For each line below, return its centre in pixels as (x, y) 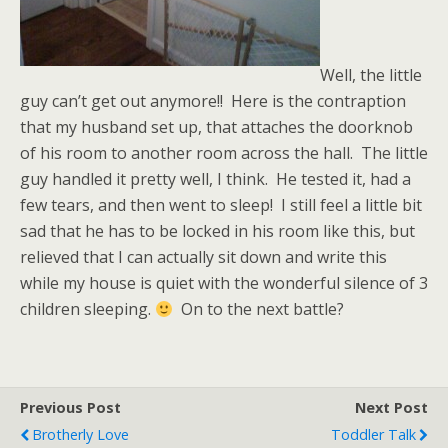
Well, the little (371, 75)
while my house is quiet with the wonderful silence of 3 (224, 283)
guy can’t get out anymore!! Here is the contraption (213, 101)
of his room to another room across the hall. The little (224, 153)
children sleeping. (87, 309)
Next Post (391, 407)
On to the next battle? (259, 309)
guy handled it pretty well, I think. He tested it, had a (215, 179)
